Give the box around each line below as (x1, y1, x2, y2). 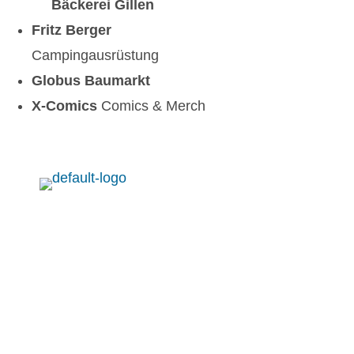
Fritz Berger (32, 22, 111, 38)
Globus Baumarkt (32, 73, 150, 88)
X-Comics (32, 98, 101, 114)
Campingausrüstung (32, 47, 159, 63)
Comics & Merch (101, 98, 205, 114)
